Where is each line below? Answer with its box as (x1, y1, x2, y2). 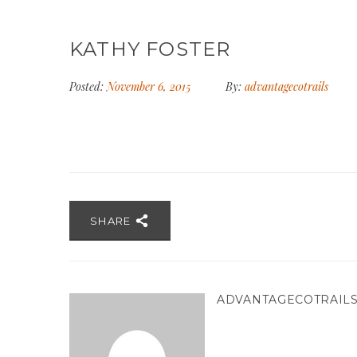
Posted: (69, 79, 104, 94)
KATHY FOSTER (69, 37, 231, 61)
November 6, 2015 (107, 79, 194, 94)
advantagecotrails (245, 79, 328, 94)
